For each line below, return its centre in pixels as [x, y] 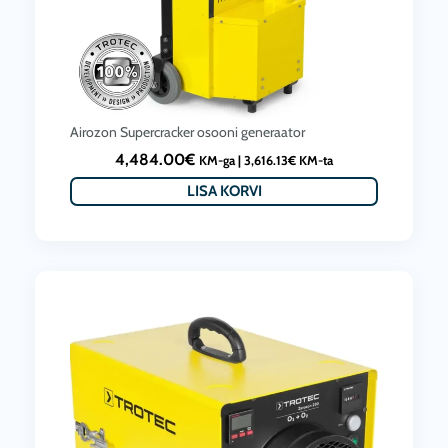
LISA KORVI [224, 191]
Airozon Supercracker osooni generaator [187, 132]
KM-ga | [221, 160]
